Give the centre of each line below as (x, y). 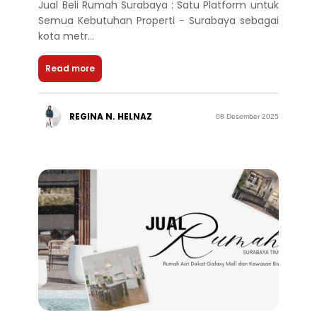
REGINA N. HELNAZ (111, 116)
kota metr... (67, 36)
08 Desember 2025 (247, 117)
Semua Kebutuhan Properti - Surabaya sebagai (158, 20)
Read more (70, 68)
